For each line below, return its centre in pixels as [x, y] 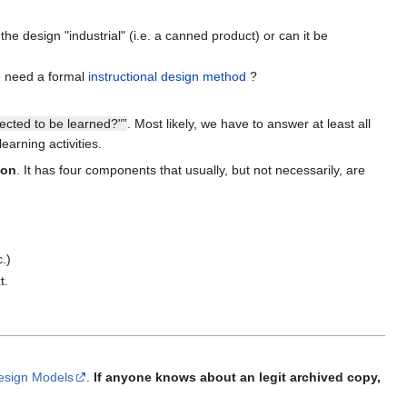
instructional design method [167, 77]
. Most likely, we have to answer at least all [249, 124]
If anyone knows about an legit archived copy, [238, 377]
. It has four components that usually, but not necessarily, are [191, 170]
